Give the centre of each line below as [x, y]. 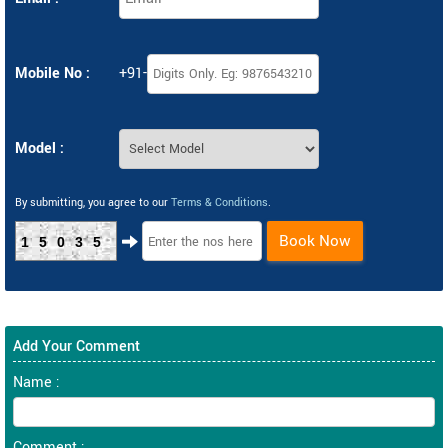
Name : [36, 382]
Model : [39, 148]
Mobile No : [52, 73]
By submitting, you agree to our [93, 202]
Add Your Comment [76, 346]
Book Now [315, 241]
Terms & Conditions [219, 202]
